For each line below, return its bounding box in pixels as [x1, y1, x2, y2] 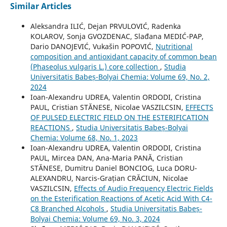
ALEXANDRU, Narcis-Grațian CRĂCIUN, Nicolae [30, 173, 188, 183]
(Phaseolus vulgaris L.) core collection [30, 61, 160, 71]
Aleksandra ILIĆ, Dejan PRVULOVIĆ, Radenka [30, 21, 181, 31]
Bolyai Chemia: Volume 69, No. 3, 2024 [30, 213, 160, 223]
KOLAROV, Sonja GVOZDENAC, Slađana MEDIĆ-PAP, [30, 31, 204, 41]
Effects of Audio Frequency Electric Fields [73, 183, 213, 193]
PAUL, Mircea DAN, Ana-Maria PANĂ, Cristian [30, 153, 183, 163]
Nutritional [155, 41, 193, 51]
